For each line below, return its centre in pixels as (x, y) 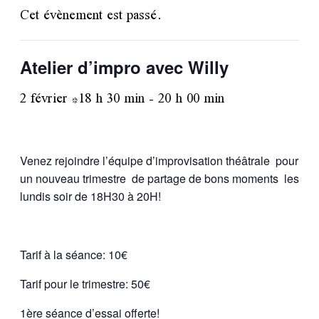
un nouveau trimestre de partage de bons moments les (159, 178)
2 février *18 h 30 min (82, 100)
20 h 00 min (191, 100)
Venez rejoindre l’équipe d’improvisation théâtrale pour (159, 161)
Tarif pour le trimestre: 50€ (85, 284)
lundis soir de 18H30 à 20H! (90, 196)
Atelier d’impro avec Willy (124, 67)
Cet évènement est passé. (91, 16)
